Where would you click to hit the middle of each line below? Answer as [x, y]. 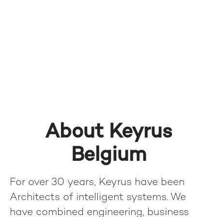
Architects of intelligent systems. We [98, 198]
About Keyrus [108, 132]
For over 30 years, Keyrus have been [97, 183]
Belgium [108, 156]
